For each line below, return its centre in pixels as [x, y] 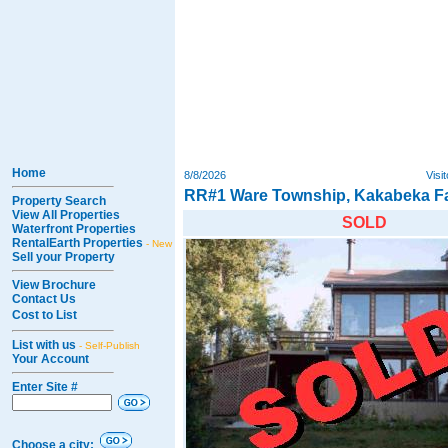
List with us [45, 345]
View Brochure [54, 285]
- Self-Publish [109, 345]
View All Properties [66, 215]
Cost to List [44, 315]
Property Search [59, 201]
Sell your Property [63, 257]
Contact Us [44, 299]
